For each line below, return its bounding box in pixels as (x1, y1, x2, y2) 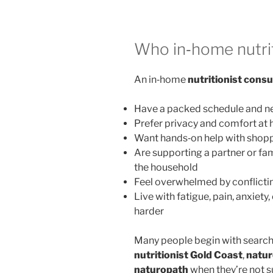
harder (134, 205, 164, 217)
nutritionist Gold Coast (134, 249, 243, 261)
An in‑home (134, 73, 188, 85)
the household (134, 161, 198, 173)
